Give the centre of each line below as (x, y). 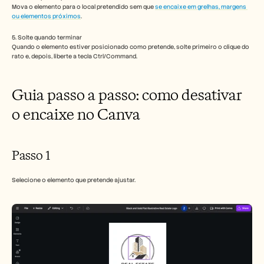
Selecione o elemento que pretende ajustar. (74, 180)
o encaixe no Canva (76, 114)
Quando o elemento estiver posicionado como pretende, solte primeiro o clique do (131, 47)
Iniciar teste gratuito (132, 59)
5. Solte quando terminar (47, 37)
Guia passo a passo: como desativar (127, 95)
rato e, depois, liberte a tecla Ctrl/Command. (75, 56)
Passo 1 (31, 155)
